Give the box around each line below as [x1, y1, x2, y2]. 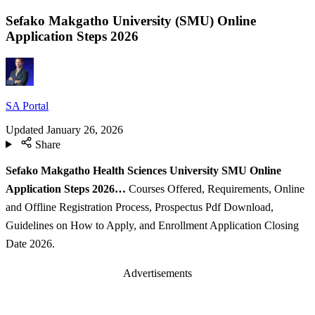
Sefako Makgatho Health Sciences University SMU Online [6, 165, 281, 177]
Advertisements [123, 266, 192, 279]
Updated [6, 123, 44, 136]
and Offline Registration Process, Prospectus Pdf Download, [6, 201, 274, 214]
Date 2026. [6, 238, 55, 250]
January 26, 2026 [46, 123, 123, 136]
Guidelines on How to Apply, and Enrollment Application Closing [6, 219, 299, 232]
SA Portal [6, 99, 49, 112]
